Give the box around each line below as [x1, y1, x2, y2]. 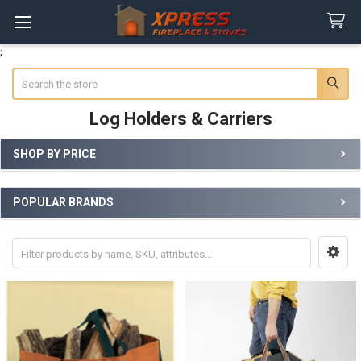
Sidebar [11, 162, 64, 180]
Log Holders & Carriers [89, 108, 272, 129]
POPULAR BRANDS [13, 196, 114, 210]
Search [11, 68, 44, 81]
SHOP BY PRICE [13, 147, 96, 160]
